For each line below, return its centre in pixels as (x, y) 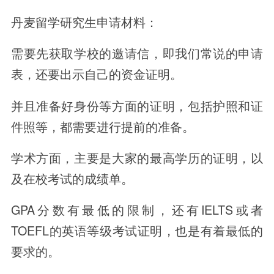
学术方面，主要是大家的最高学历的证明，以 (137, 158)
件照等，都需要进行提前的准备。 (102, 126)
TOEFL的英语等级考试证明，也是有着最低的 (137, 231)
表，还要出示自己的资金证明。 (96, 74)
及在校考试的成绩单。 (72, 179)
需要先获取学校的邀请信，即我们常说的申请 (137, 53)
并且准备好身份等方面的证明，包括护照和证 (137, 105)
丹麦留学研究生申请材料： (84, 21)
